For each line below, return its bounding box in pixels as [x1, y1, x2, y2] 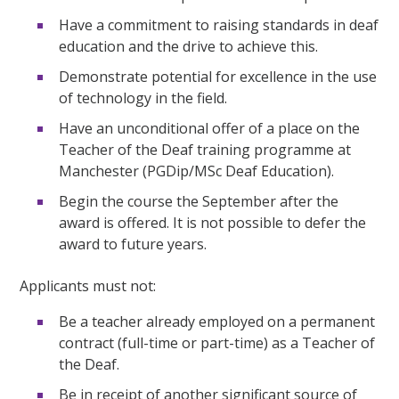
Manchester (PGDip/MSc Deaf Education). [59, 161, 335, 182]
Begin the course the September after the [59, 191, 339, 212]
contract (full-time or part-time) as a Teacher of [59, 333, 376, 354]
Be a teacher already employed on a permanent [59, 312, 376, 332]
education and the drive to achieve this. [59, 37, 319, 57]
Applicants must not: [20, 276, 157, 297]
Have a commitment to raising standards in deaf [59, 15, 379, 36]
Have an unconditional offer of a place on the [59, 118, 361, 139]
